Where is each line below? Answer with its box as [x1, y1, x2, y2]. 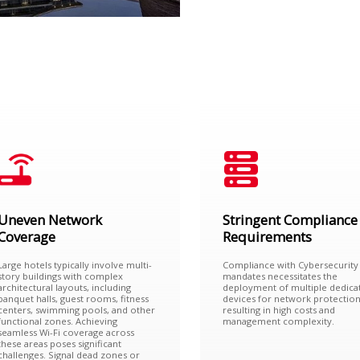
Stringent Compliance [223, 211, 358, 230]
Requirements [223, 227, 313, 247]
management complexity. [223, 314, 335, 327]
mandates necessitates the [223, 269, 338, 282]
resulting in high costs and [223, 303, 336, 316]
